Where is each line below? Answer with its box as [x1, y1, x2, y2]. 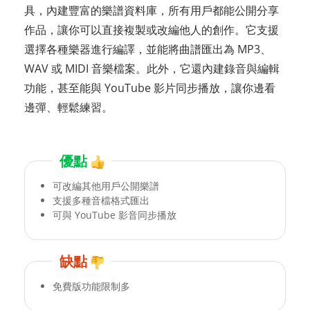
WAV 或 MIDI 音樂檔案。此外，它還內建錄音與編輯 [24, 60, 280, 76]
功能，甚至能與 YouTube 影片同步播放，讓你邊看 [24, 80, 275, 95]
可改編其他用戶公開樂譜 [53, 179, 159, 192]
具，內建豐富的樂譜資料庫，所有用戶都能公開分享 [24, 2, 279, 18]
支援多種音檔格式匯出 [53, 193, 149, 207]
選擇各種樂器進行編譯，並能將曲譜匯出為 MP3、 [24, 41, 271, 57]
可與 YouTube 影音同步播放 [53, 208, 176, 221]
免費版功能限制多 [53, 279, 130, 293]
